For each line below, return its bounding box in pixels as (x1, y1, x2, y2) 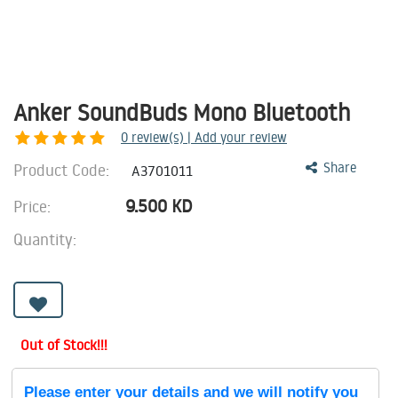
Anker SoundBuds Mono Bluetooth (13, 97, 351, 127)
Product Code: (13, 159, 114, 180)
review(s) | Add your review (131, 129, 287, 146)
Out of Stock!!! (20, 336, 107, 354)
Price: (13, 195, 55, 217)
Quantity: (13, 228, 76, 250)
